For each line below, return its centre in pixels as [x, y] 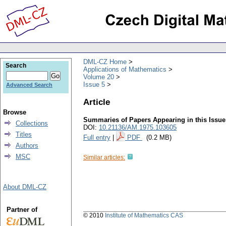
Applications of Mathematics [125, 69]
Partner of [22, 210]
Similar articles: [104, 158]
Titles [24, 134]
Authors [27, 146]
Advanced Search [29, 85]
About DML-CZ [25, 187]
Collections [32, 123]
